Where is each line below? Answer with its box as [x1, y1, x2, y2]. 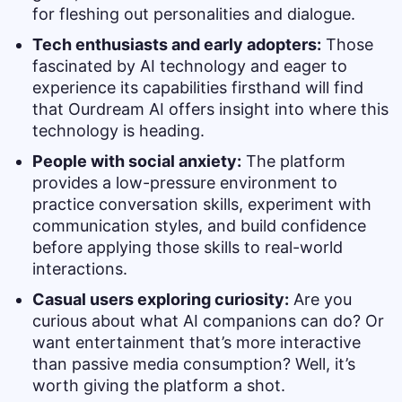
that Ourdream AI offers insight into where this [32, 100, 389, 118]
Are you [289, 290, 352, 309]
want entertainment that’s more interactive [32, 333, 361, 352]
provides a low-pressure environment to [32, 173, 337, 192]
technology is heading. [32, 121, 205, 140]
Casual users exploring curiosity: [32, 290, 289, 309]
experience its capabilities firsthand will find [32, 78, 363, 97]
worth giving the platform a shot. [32, 376, 285, 395]
